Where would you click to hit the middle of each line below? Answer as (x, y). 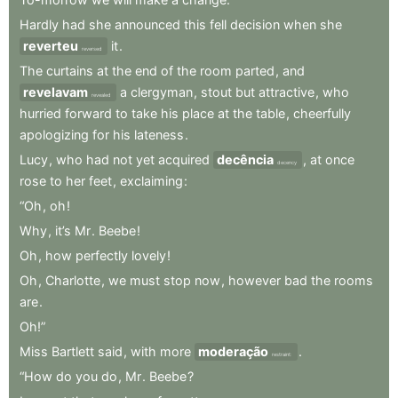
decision (255, 24)
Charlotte (73, 280)
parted (255, 70)
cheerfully (322, 113)
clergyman (162, 92)
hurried (40, 113)
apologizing (54, 134)
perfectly (102, 255)
